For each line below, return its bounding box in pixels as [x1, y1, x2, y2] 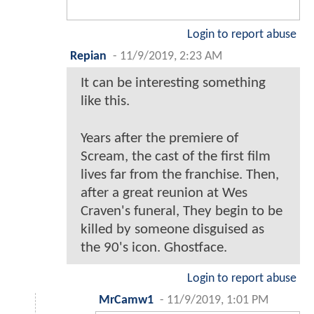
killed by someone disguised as [81, 222, 264, 238]
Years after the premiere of [81, 131, 238, 146]
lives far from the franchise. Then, [81, 168, 279, 183]
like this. [81, 94, 130, 109]
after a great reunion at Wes [81, 186, 247, 201]
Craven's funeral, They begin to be [81, 204, 282, 219]
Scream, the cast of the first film [81, 149, 271, 165]
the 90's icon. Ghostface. [81, 240, 227, 256]
